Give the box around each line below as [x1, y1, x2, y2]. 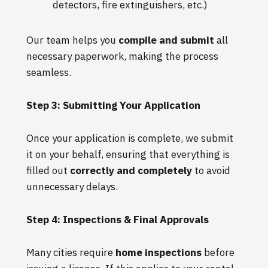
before [202, 245, 234, 259]
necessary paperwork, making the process [26, 49, 218, 63]
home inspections [115, 245, 202, 259]
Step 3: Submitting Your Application [26, 98, 200, 112]
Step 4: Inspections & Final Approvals [26, 212, 209, 226]
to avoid [192, 163, 230, 177]
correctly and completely [70, 163, 192, 177]
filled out [26, 163, 70, 177]
